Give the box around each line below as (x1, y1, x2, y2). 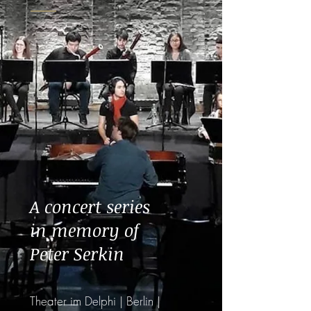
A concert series (30, 194, 150, 218)
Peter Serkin (30, 242, 124, 265)
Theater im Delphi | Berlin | (30, 293, 160, 309)
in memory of (30, 218, 139, 242)
